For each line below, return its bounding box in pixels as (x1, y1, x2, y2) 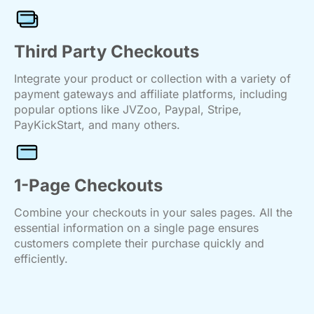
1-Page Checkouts (14, 175, 163, 196)
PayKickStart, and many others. (14, 118, 180, 132)
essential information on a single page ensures (14, 221, 259, 235)
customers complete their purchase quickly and (14, 236, 264, 250)
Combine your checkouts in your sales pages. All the (14, 205, 292, 219)
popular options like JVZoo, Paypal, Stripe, (14, 102, 242, 116)
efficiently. (14, 252, 71, 266)
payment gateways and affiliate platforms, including (14, 87, 287, 101)
